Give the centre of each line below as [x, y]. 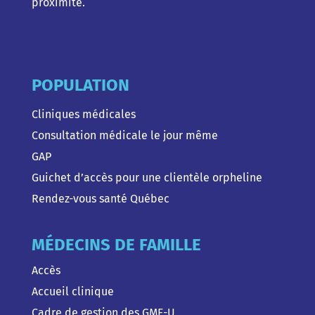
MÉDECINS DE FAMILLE [116, 245]
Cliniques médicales [83, 115]
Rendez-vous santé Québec [100, 199]
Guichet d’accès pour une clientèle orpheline [147, 178]
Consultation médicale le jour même [124, 136]
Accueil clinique [72, 292]
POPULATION [80, 85]
